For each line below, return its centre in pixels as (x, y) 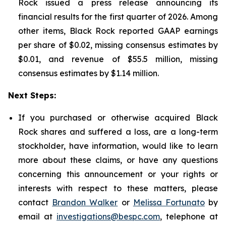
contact (35, 202)
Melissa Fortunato (169, 202)
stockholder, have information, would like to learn (118, 146)
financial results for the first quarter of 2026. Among (118, 17)
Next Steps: (32, 95)
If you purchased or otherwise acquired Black (118, 118)
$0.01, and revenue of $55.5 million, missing (118, 59)
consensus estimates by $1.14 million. (89, 73)
